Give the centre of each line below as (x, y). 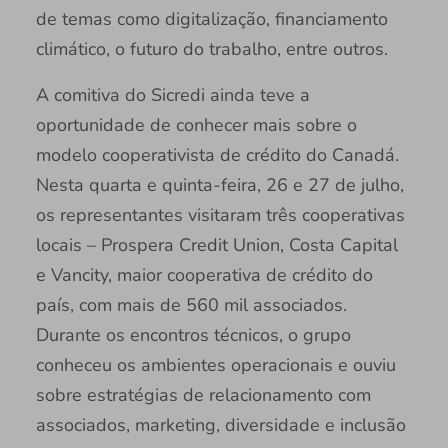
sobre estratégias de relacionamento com (203, 394)
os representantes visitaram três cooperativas (220, 214)
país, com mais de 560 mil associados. (191, 304)
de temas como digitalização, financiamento (211, 18)
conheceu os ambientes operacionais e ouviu (215, 364)
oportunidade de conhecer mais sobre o (196, 124)
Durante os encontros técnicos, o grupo (193, 334)
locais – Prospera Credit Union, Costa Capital (216, 244)
